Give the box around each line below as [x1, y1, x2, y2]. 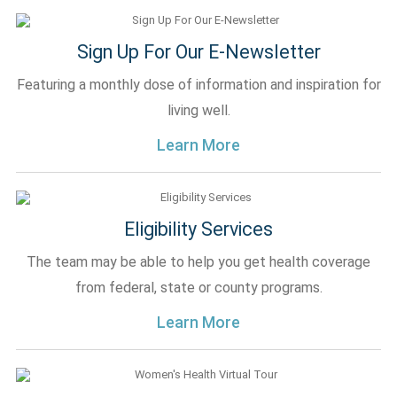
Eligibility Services [124, 218, 273, 240]
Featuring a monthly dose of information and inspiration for [16, 76, 381, 93]
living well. [167, 102, 230, 119]
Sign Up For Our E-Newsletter [76, 41, 321, 63]
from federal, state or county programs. [74, 279, 323, 296]
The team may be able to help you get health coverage [27, 253, 370, 270]
